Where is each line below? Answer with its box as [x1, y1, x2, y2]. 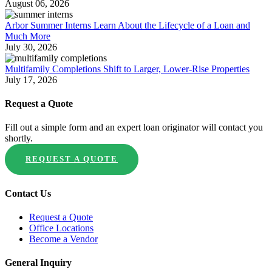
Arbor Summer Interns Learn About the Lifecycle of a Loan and [5, 19, 250, 30]
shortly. [5, 133, 33, 144]
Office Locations [29, 222, 93, 233]
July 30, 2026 [5, 41, 57, 52]
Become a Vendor [29, 233, 98, 244]
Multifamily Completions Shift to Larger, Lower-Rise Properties [5, 63, 250, 74]
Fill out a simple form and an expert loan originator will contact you [5, 122, 263, 133]
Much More [5, 30, 50, 41]
